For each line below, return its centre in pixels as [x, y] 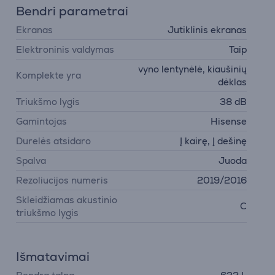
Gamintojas [42, 121]
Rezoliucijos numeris [62, 180]
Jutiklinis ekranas [207, 29]
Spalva [31, 160]
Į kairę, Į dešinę [213, 141]
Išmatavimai [53, 256]
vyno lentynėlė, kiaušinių [192, 69]
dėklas [232, 82]
